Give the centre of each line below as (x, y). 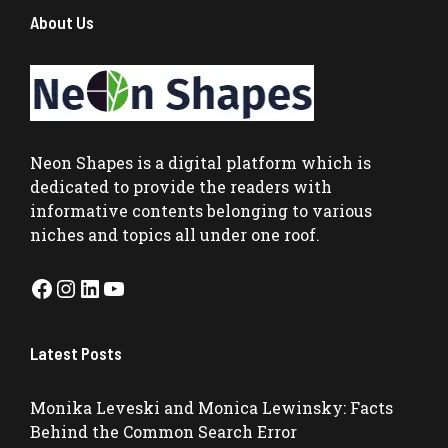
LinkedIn (128, 287)
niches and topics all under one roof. (175, 234)
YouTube (151, 287)
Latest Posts (76, 352)
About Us (62, 21)
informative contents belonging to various (201, 210)
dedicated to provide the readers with (181, 186)
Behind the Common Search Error (163, 431)
